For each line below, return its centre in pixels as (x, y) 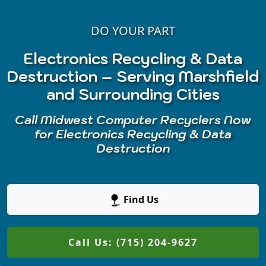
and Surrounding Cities (133, 94)
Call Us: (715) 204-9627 (133, 243)
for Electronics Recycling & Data (133, 134)
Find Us (140, 199)
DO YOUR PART (133, 31)
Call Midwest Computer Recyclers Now (133, 120)
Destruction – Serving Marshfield (133, 77)
